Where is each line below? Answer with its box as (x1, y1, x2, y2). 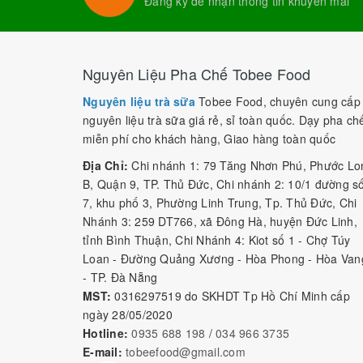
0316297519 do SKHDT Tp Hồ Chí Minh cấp (114, 287, 350, 304)
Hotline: (83, 324, 128, 341)
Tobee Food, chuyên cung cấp (194, 92, 361, 109)
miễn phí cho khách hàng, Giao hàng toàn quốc (83, 130, 335, 147)
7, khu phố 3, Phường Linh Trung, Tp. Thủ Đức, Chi (83, 194, 357, 211)
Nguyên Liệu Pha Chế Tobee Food (83, 62, 311, 84)
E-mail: (83, 343, 122, 360)
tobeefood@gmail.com (126, 343, 246, 360)
